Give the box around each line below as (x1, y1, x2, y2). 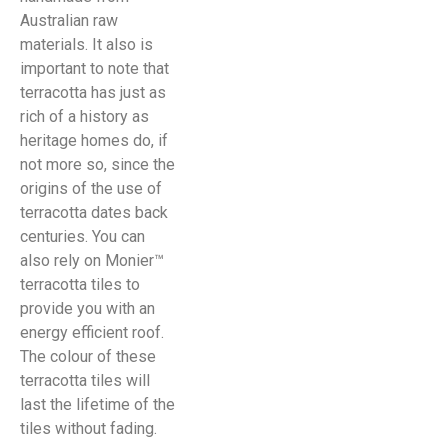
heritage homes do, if (20, 131, 168, 151)
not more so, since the (20, 155, 175, 175)
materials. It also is (20, 35, 153, 55)
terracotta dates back (20, 203, 168, 223)
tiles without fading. (20, 419, 157, 439)
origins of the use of (20, 179, 162, 199)
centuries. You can (20, 227, 145, 247)
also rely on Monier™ (20, 251, 164, 271)
